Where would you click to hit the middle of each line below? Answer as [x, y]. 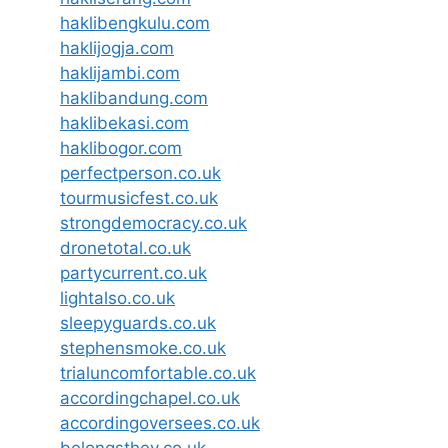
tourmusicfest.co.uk [139, 197]
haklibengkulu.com [135, 22]
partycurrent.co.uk [133, 272]
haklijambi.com [120, 72]
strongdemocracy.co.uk [153, 222]
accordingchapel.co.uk [150, 397]
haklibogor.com [121, 147]
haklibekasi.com [124, 122]
